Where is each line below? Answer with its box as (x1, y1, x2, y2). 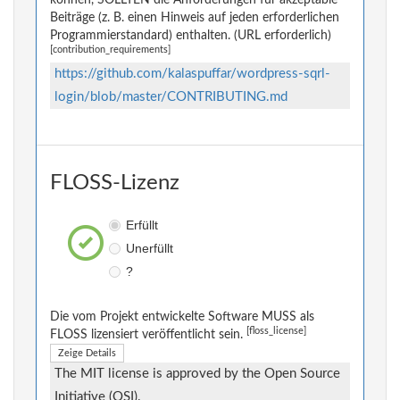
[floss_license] (246, 327, 306, 337)
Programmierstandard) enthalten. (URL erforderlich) (50, 29, 331, 43)
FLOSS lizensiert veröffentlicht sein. (50, 329, 246, 342)
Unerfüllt (125, 241, 173, 256)
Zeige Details (58, 348, 116, 359)
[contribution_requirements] (50, 46, 171, 55)
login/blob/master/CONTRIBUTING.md (54, 90, 287, 104)
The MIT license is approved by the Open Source (54, 367, 340, 381)
